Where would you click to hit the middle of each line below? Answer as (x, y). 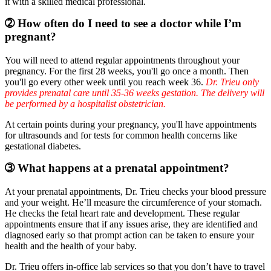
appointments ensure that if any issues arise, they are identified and (131, 224)
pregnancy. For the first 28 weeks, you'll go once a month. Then (127, 71)
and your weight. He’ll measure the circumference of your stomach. (133, 202)
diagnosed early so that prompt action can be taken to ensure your (129, 235)
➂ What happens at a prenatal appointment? (117, 168)
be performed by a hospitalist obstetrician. (85, 103)
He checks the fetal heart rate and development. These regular (122, 213)
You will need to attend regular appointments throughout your (122, 60)
